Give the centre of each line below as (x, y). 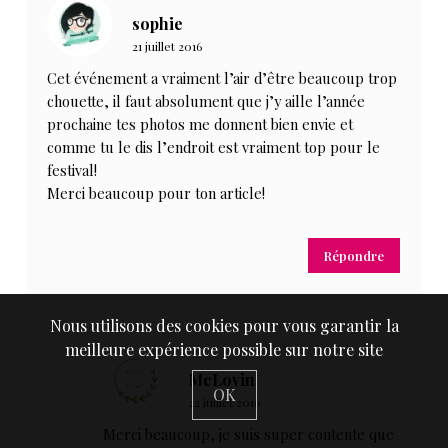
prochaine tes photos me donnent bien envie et (200, 124)
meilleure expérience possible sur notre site (224, 349)
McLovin (222, 380)
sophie (158, 24)
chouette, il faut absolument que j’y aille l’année (206, 101)
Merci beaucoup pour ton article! (156, 193)
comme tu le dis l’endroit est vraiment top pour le (214, 147)
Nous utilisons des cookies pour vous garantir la (224, 325)
